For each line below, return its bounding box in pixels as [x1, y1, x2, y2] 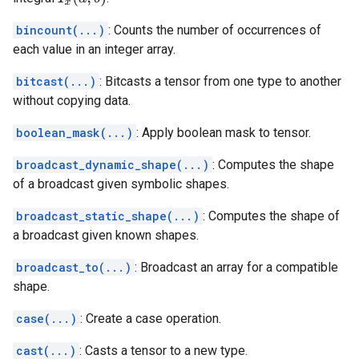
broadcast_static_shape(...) [16, 208, 200, 224]
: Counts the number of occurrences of [108, 22, 321, 38]
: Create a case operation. [80, 311, 221, 326]
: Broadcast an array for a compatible [135, 260, 338, 275]
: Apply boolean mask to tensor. [136, 125, 311, 140]
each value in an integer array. [13, 42, 175, 57]
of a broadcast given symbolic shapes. [13, 176, 229, 192]
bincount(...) [16, 22, 105, 38]
